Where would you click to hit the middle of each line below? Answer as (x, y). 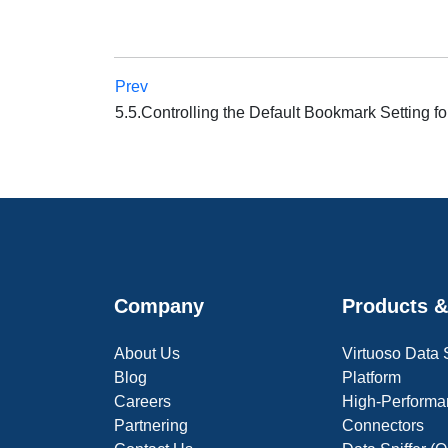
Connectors (383, 425)
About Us (147, 353)
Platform (371, 377)
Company (159, 306)
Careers (142, 401)
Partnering (151, 425)
